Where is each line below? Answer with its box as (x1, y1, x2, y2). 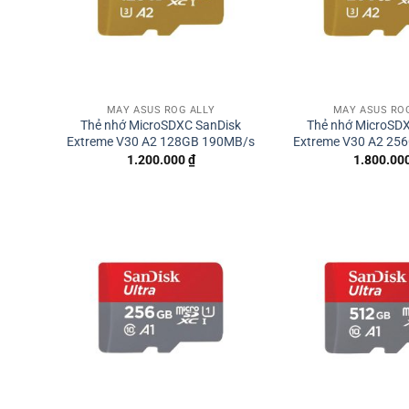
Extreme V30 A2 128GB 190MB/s (67, 134, 255, 151)
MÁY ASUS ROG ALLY (106, 103, 215, 116)
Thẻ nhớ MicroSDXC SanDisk (80, 118, 241, 134)
